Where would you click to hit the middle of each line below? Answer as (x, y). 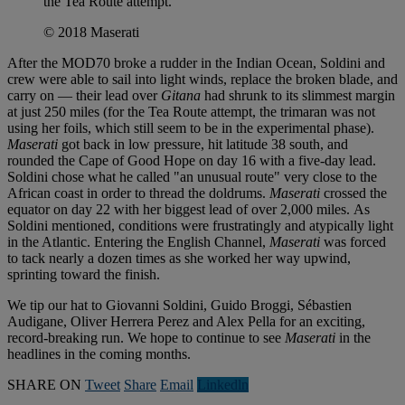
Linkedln (223, 385)
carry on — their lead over (84, 96)
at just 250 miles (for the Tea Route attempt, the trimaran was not (191, 112)
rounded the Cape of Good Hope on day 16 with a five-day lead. (192, 161)
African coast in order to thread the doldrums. (138, 193)
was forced (355, 242)
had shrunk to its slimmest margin (300, 96)
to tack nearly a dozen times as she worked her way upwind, (179, 259)
